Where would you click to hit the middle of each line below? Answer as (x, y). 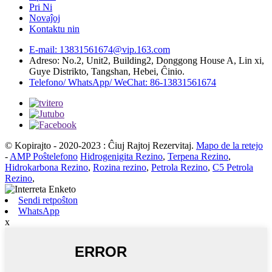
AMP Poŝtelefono (44, 156)
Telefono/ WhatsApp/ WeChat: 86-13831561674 (123, 82)
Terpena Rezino (198, 156)
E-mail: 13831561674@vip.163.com (100, 49)
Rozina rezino (120, 167)
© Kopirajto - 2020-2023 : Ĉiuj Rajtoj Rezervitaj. (99, 145)
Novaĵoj (45, 18)
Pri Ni (41, 7)
